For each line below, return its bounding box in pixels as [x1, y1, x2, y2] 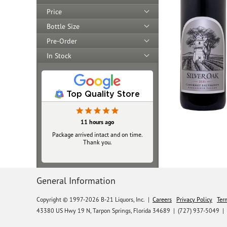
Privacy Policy [176, 195, 212, 203]
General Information [36, 174, 116, 186]
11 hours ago [81, 118, 114, 126]
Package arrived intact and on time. [52, 130, 143, 138]
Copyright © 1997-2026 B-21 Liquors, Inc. [36, 195, 145, 203]
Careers [153, 195, 172, 203]
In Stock [47, 51, 71, 60]
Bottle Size [47, 21, 80, 31]
